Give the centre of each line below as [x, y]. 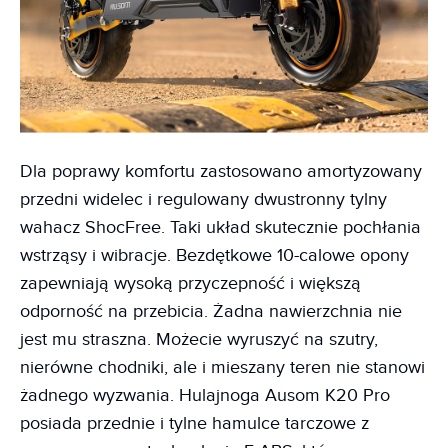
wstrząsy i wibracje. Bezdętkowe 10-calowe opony [214, 255]
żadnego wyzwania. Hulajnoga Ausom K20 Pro [205, 395]
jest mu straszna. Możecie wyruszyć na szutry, [199, 339]
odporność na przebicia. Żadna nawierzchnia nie [211, 311]
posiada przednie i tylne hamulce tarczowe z [194, 423]
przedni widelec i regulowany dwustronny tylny [203, 199]
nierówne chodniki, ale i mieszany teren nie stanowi [222, 367]
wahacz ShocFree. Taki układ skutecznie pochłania [220, 227]
